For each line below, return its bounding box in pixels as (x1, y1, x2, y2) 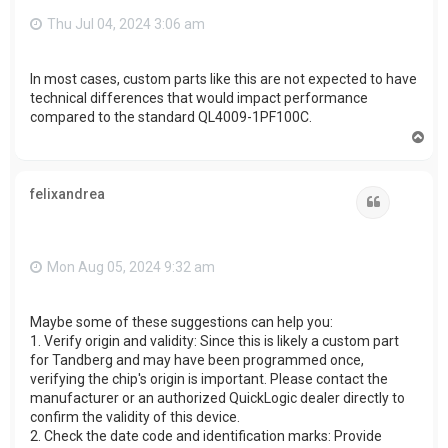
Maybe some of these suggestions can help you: (30, 314, 333, 330)
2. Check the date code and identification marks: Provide (30, 428, 382, 444)
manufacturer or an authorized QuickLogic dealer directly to (30, 390, 405, 406)
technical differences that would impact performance (30, 90, 368, 107)
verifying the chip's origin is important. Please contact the (30, 371, 388, 387)
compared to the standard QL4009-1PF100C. (30, 109, 312, 126)
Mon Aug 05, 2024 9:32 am (47, 258, 215, 275)
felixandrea (30, 186, 105, 203)
